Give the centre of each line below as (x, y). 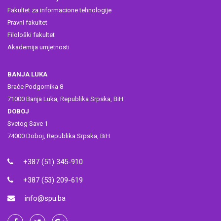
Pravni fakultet (27, 22)
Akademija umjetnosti (38, 47)
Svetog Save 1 (28, 124)
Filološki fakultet (31, 35)
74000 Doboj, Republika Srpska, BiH (59, 136)
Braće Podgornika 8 (35, 87)
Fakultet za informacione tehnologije (59, 10)
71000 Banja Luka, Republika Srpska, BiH (65, 99)
